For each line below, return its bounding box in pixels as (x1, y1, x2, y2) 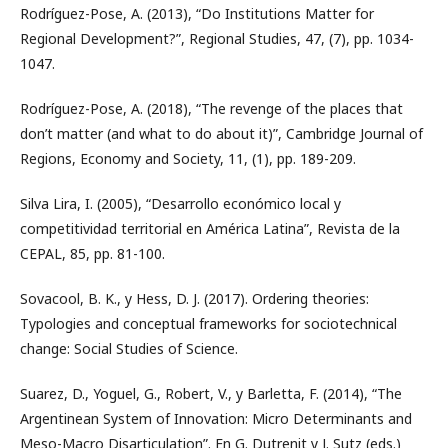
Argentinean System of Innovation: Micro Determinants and (20, 409, 412, 428)
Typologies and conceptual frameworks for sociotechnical (20, 314, 397, 333)
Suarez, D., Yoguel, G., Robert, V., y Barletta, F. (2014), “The (20, 384, 402, 403)
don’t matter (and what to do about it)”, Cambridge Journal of (20, 124, 423, 143)
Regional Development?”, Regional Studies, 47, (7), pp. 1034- (20, 29, 414, 48)
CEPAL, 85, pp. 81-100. (20, 244, 165, 263)
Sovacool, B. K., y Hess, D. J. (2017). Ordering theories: (20, 289, 369, 308)
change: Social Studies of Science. (20, 339, 238, 358)
